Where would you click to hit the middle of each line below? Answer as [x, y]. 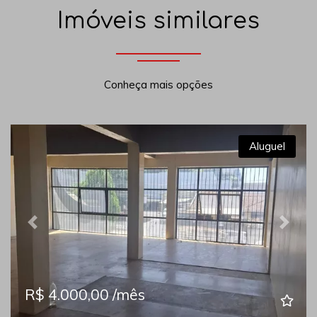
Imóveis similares [158, 21]
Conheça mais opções [158, 85]
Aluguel [267, 146]
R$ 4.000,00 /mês [85, 295]
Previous [53, 229]
